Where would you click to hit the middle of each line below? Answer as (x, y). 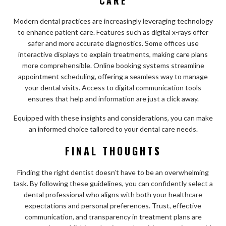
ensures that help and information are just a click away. (113, 98)
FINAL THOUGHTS (113, 151)
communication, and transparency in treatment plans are (113, 216)
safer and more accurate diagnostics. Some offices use (113, 43)
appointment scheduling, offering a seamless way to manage (113, 76)
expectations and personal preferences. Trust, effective (113, 205)
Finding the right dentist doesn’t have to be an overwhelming (113, 172)
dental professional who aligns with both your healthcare (113, 194)
